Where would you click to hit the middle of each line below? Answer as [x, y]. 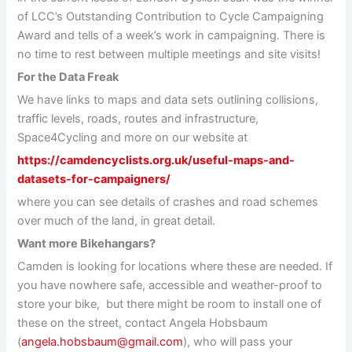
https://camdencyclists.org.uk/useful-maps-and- [156, 160]
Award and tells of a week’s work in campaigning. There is [172, 35]
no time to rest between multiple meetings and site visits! [169, 54]
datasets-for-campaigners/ [94, 179]
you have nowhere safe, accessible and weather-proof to [170, 285]
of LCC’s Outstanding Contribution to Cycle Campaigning [171, 16]
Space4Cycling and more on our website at [133, 137]
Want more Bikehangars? [87, 243]
